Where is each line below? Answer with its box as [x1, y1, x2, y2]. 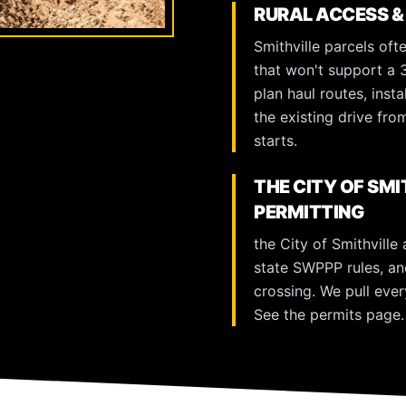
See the [254, 305, 310, 324]
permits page [310, 305, 401, 324]
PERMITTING [254, 201, 363, 223]
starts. [254, 131, 297, 150]
